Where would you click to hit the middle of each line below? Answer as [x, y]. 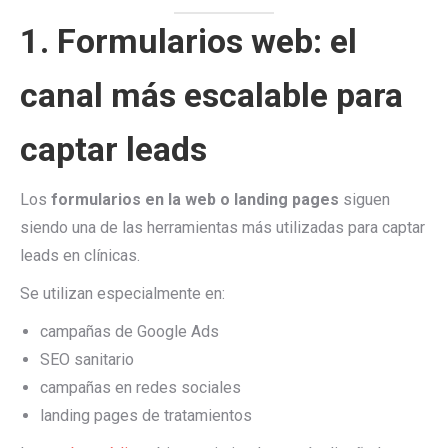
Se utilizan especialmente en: [122, 293]
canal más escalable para [211, 95]
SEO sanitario [87, 359]
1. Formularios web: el [188, 41]
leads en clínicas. [80, 255]
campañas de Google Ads [129, 331]
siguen [364, 199]
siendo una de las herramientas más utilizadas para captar [222, 227]
